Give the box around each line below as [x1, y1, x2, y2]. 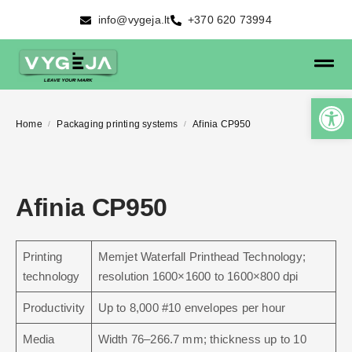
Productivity [22, 301, 85, 315]
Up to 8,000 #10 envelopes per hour [97, 301, 286, 315]
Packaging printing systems [57, 119, 178, 130]
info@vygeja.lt [97, 13, 170, 26]
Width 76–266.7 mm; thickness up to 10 [97, 332, 306, 346]
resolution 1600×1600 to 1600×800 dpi [97, 269, 299, 284]
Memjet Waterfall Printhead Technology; [97, 250, 306, 264]
